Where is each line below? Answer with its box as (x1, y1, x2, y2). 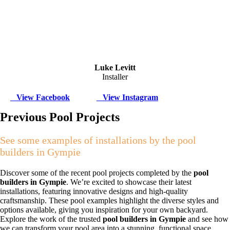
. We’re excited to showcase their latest (66, 178, 191, 187)
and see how (186, 215, 228, 224)
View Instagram (97, 93, 158, 102)
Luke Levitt (94, 63, 136, 72)
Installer (102, 72, 128, 82)
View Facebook (10, 93, 70, 102)
